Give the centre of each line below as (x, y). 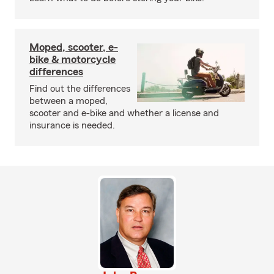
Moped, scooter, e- (74, 47)
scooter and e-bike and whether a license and (124, 113)
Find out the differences (80, 89)
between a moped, (68, 101)
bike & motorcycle (72, 59)
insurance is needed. (72, 125)
